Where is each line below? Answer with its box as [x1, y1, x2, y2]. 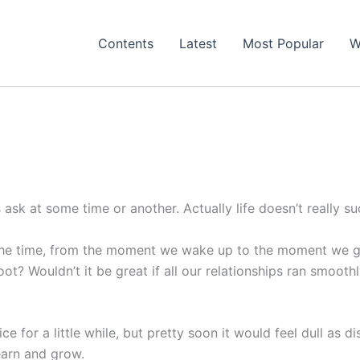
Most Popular [242, 35, 324, 51]
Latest [178, 35, 217, 51]
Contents [97, 35, 153, 51]
